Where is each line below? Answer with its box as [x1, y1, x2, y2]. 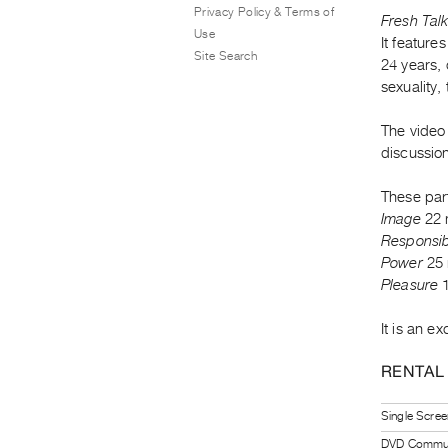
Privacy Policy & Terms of [194, 4, 334, 19]
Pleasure [381, 277, 439, 294]
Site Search [194, 48, 257, 63]
